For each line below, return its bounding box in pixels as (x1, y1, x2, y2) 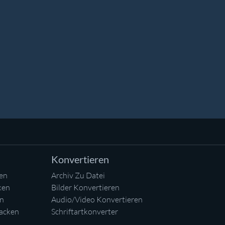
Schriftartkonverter (51, 206, 118, 217)
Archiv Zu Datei (51, 170, 105, 181)
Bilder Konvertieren (51, 182, 120, 193)
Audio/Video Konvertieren (51, 194, 143, 205)
